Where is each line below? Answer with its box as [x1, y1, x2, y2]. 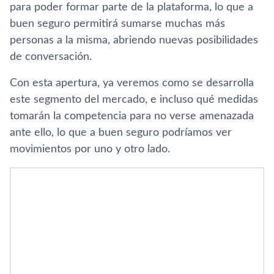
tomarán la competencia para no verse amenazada [10, 111, 254, 122]
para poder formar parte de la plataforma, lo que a [10, 2, 253, 13]
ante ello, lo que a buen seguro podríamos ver [10, 127, 232, 138]
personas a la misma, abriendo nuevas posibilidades [10, 35, 258, 46]
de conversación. [10, 51, 92, 62]
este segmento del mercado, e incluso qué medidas [10, 94, 258, 105]
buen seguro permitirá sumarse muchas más [10, 18, 225, 29]
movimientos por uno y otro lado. [10, 144, 170, 155]
